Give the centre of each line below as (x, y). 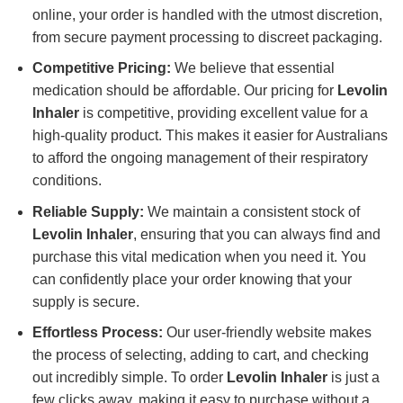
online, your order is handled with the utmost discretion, (207, 14)
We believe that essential (252, 68)
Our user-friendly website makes (267, 333)
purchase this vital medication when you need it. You (199, 256)
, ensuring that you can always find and (256, 234)
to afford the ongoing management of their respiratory (200, 158)
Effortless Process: (97, 333)
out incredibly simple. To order (129, 378)
